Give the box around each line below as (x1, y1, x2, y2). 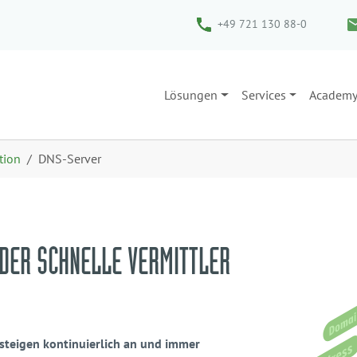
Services (241, 86, 286, 103)
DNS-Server (38, 151, 101, 167)
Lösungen (164, 86, 218, 103)
